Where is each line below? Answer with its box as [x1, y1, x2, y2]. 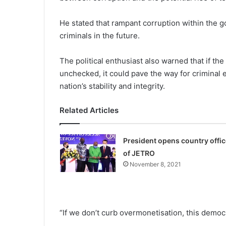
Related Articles [60, 105, 119, 116]
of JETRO [123, 149, 155, 158]
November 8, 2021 [129, 160, 181, 168]
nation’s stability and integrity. [60, 81, 165, 91]
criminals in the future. [60, 31, 140, 41]
